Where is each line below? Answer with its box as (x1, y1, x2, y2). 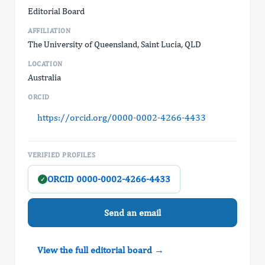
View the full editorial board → (37, 244, 164, 256)
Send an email (104, 206, 161, 218)
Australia (28, 72, 61, 82)
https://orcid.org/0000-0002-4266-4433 (37, 112, 206, 123)
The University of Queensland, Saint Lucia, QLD (28, 39, 201, 49)
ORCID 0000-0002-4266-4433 (47, 173, 170, 185)
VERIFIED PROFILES (28, 151, 96, 159)
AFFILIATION (28, 27, 71, 35)
